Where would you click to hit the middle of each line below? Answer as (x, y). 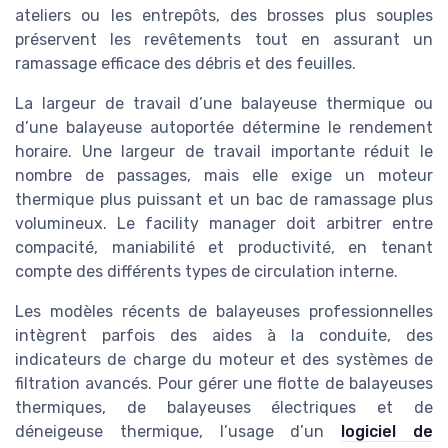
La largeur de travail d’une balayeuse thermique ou (224, 104)
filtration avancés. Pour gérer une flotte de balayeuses (224, 384)
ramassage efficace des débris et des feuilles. (185, 64)
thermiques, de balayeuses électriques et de (224, 408)
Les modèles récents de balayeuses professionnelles (224, 312)
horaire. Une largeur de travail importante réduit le (224, 152)
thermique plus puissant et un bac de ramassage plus (224, 200)
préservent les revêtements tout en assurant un (224, 40)
